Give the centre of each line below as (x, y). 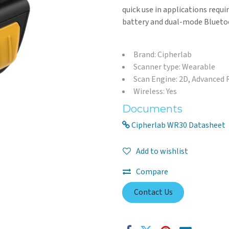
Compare (152, 171)
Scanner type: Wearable (174, 67)
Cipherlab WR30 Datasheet (178, 125)
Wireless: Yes (155, 92)
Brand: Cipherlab (163, 55)
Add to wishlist (162, 151)
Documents (152, 109)
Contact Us (153, 192)
